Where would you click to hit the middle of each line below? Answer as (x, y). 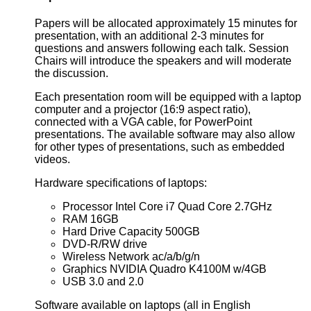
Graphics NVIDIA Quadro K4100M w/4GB (165, 269)
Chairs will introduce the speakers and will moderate (163, 60)
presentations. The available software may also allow (165, 134)
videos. (52, 159)
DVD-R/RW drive (105, 244)
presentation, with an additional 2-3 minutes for (149, 35)
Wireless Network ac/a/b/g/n (131, 256)
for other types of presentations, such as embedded (160, 146)
